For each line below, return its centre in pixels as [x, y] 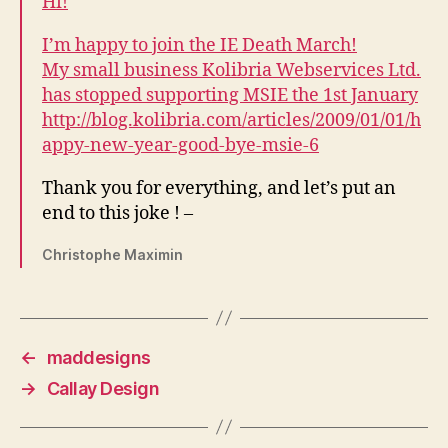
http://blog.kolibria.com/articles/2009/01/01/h [231, 120]
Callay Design [103, 388]
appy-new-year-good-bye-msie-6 [180, 145]
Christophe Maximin [112, 254]
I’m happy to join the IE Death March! [199, 45]
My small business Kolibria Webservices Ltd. [231, 70]
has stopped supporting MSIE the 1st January [230, 95]
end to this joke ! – [117, 213]
